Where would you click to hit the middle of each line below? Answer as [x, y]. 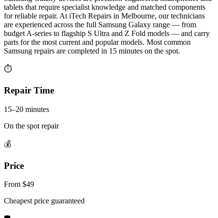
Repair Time [29, 91]
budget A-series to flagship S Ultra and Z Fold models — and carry [107, 33]
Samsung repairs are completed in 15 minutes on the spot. [92, 51]
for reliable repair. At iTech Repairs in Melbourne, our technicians [104, 16]
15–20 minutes [27, 109]
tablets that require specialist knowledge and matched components [105, 7]
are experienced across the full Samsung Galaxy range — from [100, 24]
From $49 [19, 184]
